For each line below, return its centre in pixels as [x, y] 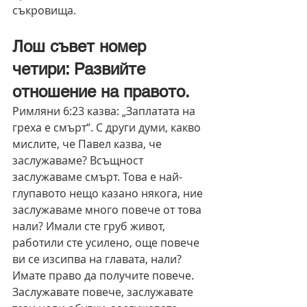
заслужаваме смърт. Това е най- [97, 177]
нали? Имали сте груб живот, [90, 226]
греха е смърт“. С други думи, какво [108, 128]
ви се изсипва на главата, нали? [98, 259]
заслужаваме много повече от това [108, 210]
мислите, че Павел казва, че [88, 144]
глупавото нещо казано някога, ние [109, 194]
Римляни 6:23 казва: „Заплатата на [105, 111]
